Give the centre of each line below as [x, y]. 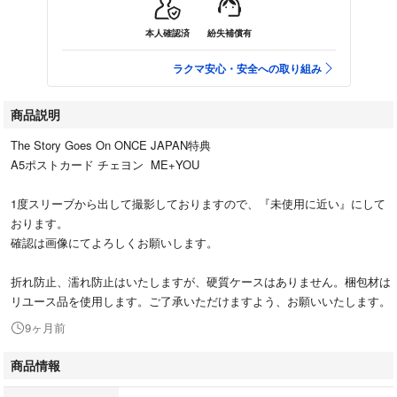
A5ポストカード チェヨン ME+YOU [105, 164]
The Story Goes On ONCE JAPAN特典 [111, 144]
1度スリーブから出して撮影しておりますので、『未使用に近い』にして [198, 203]
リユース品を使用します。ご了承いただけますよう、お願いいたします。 [201, 300]
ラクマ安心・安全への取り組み [247, 68]
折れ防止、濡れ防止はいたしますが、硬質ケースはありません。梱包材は [201, 281]
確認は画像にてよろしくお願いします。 [114, 242]
